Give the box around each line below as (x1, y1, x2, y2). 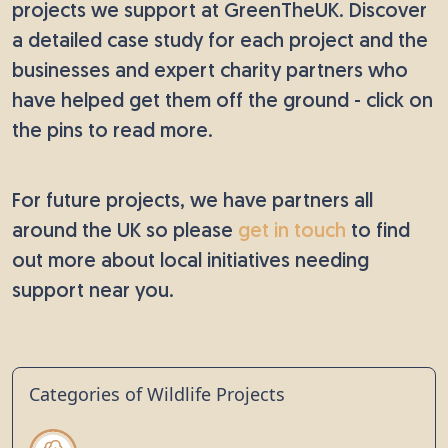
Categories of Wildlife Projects (29, 381, 285, 406)
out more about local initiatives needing (12, 251, 369, 272)
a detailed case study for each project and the (12, 31, 428, 52)
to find (346, 221, 410, 242)
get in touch (238, 221, 346, 242)
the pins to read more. (12, 121, 213, 142)
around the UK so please (12, 221, 238, 242)
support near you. (12, 281, 174, 302)
